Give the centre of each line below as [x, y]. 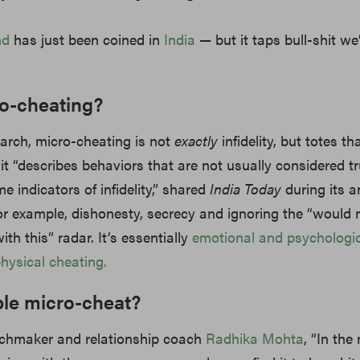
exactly [196, 141]
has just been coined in [87, 39]
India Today [248, 189]
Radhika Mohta [255, 338]
